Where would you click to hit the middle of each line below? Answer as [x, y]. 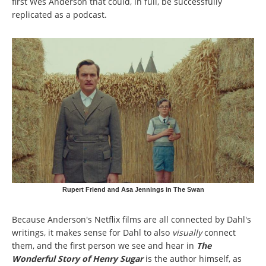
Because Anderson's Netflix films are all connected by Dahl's [132, 219]
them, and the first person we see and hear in [104, 245]
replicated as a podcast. [59, 15]
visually [188, 232]
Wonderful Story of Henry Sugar [79, 258]
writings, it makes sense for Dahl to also [92, 232]
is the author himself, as [194, 258]
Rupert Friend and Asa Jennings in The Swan [133, 189]
